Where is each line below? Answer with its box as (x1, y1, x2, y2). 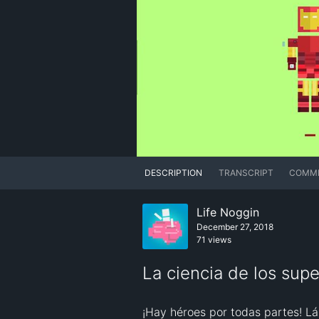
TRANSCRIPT (218, 167, 273, 179)
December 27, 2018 (197, 221, 273, 233)
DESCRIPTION (145, 167, 203, 179)
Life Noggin (197, 205, 259, 220)
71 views (197, 234, 231, 246)
